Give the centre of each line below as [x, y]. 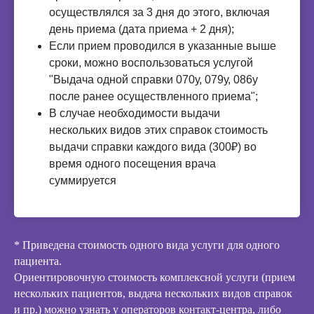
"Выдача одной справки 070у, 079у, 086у [153, 80]
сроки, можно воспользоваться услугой [151, 63]
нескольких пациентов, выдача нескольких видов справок [153, 293]
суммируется [83, 180]
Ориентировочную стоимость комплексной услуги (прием [155, 277]
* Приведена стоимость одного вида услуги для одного [147, 245]
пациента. [38, 261]
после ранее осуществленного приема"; [153, 96]
